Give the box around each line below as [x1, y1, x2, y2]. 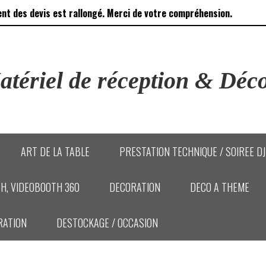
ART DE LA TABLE [21, 144, 90, 159]
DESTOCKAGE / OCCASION [56, 215, 158, 230]
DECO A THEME [190, 179, 249, 195]
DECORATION [109, 179, 160, 195]
